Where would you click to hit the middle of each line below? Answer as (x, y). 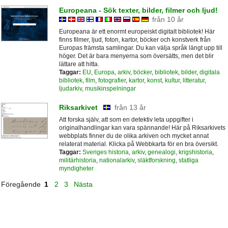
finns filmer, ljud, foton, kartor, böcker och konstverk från (135, 40)
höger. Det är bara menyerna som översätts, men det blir (136, 56)
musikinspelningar (110, 89)
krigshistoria (195, 152)
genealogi (161, 152)
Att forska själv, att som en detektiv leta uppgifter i (126, 119)
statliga (188, 160)
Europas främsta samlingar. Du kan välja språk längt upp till (140, 48)
